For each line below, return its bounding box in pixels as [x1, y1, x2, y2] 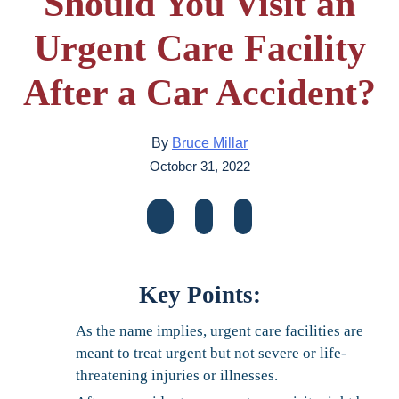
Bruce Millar [172, 135, 248, 151]
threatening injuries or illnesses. [76, 367, 278, 385]
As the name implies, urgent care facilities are [76, 322, 363, 340]
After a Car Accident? [23, 72, 376, 114]
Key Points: [138, 281, 261, 309]
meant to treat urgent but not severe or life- [76, 345, 346, 362]
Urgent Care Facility [33, 28, 366, 69]
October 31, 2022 [149, 159, 250, 175]
